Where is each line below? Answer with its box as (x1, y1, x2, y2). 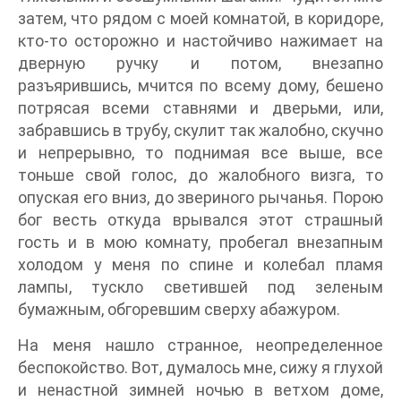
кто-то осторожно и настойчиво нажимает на (18, 31, 383, 50)
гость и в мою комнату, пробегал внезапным (18, 233, 383, 252)
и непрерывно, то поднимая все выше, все (18, 143, 383, 162)
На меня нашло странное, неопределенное (18, 336, 383, 354)
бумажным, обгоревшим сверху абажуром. (18, 300, 340, 319)
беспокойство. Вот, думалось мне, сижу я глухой (18, 358, 383, 377)
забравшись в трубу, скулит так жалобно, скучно (18, 121, 383, 140)
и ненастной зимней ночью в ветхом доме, (18, 380, 383, 399)
